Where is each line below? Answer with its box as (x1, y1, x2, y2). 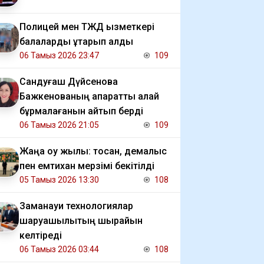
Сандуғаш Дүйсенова (19, 76, 118, 87)
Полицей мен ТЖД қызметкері (19, 21, 154, 32)
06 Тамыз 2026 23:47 (19, 51, 99, 60)
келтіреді (19, 230, 62, 241)
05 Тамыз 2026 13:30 (19, 175, 99, 184)
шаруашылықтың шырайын (19, 215, 143, 226)
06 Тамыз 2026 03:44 (19, 245, 99, 254)
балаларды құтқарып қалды (19, 36, 133, 47)
